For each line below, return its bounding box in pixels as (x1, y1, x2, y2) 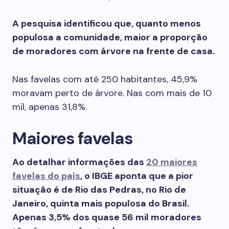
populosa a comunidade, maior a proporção (12, 31, 208, 43)
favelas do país (12, 170, 80, 182)
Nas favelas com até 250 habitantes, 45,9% (12, 73, 197, 85)
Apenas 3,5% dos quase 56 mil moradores (12, 211, 201, 223)
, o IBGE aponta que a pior (80, 170, 193, 182)
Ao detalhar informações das (12, 156, 146, 168)
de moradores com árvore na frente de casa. (12, 45, 215, 57)
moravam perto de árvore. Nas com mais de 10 (12, 87, 212, 99)
